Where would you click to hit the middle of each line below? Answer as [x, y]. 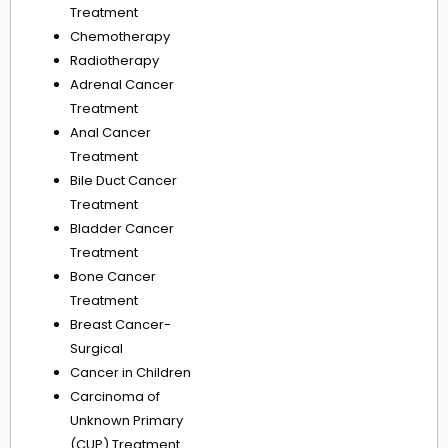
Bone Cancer [113, 277]
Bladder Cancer [122, 229]
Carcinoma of [115, 397]
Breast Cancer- [120, 325]
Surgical [96, 349]
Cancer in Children [130, 373]
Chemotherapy [120, 37]
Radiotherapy [114, 61]
